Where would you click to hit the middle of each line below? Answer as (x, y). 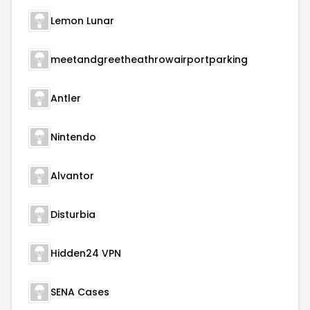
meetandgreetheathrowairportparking (149, 60)
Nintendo (73, 137)
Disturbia (73, 215)
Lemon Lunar (82, 21)
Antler (66, 98)
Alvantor (72, 176)
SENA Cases (80, 292)
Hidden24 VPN (86, 253)
